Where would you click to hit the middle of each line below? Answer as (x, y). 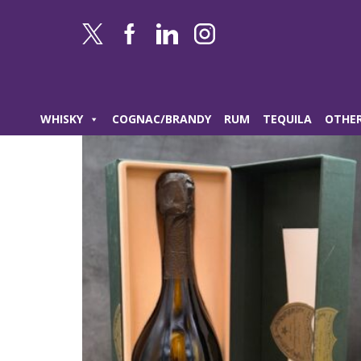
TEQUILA (287, 119)
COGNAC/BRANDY (162, 119)
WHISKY (62, 119)
